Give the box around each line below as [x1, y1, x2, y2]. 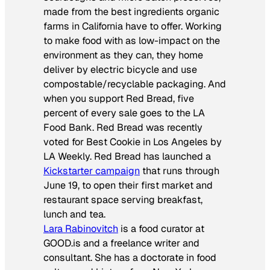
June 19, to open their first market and [43, 178, 213, 192]
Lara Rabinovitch [43, 222, 118, 235]
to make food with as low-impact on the [43, 34, 220, 47]
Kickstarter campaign [43, 164, 140, 177]
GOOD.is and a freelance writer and [43, 236, 199, 250]
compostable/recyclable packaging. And [43, 77, 226, 90]
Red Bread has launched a [94, 149, 211, 163]
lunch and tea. [43, 207, 105, 221]
